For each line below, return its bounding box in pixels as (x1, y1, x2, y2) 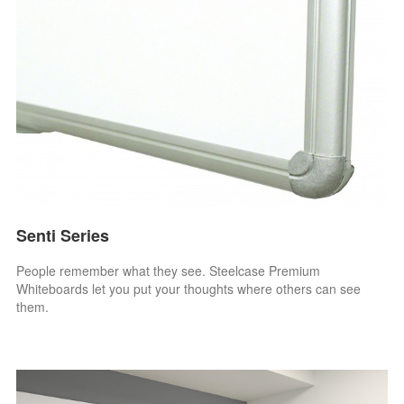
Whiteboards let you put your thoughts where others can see (16, 279, 362, 298)
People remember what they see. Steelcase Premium (16, 261, 321, 280)
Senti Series (16, 223, 110, 247)
